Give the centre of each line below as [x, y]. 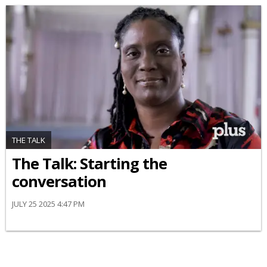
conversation [59, 181]
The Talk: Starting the [89, 163]
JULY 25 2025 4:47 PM [48, 204]
